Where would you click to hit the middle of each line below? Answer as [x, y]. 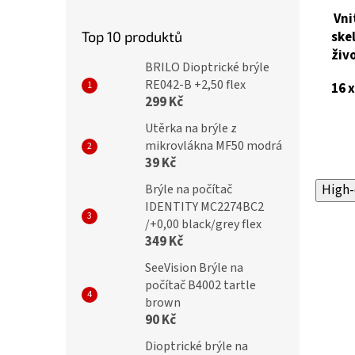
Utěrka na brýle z [191, 128]
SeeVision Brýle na [194, 268]
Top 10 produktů [132, 36]
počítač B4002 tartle [200, 285]
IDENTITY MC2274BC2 [204, 207]
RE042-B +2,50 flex [195, 85]
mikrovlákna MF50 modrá [214, 146]
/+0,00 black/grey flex [203, 224]
